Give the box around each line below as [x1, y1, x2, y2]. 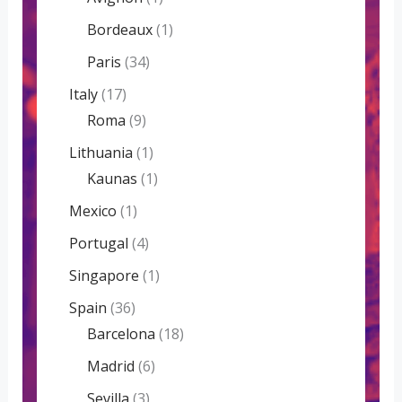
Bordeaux [86, 20, 153, 40]
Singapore [68, 266, 139, 286]
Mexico [68, 201, 117, 222]
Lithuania [68, 143, 133, 163]
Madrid [86, 356, 135, 377]
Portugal [68, 233, 128, 254]
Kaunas [86, 169, 137, 189]
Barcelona [86, 324, 155, 345]
